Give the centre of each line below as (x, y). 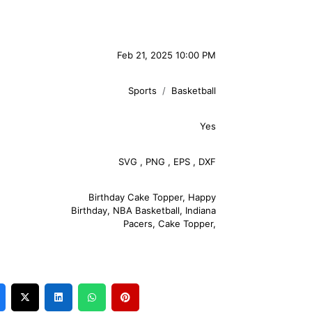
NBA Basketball (146, 210)
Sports (142, 91)
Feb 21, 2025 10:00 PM (166, 55)
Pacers (138, 224)
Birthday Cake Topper (135, 197)
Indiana (201, 210)
